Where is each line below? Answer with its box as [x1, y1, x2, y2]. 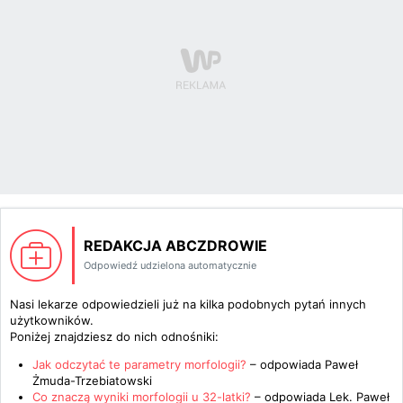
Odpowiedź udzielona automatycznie [84, 259, 256, 272]
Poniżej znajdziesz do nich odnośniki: [10, 329, 219, 344]
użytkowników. [10, 313, 94, 327]
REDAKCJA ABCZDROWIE [84, 237, 267, 255]
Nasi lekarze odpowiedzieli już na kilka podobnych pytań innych [10, 297, 366, 311]
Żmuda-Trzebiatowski [32, 373, 152, 388]
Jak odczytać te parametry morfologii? [32, 357, 250, 372]
